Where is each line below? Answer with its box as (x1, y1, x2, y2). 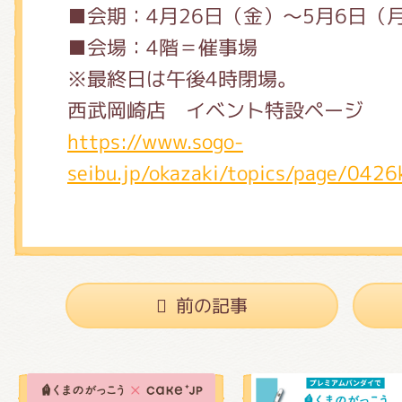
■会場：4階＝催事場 (67, 33, 258, 61)
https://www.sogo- (67, 127, 243, 155)
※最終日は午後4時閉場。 (67, 65, 297, 92)
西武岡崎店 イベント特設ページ (67, 96, 363, 124)
